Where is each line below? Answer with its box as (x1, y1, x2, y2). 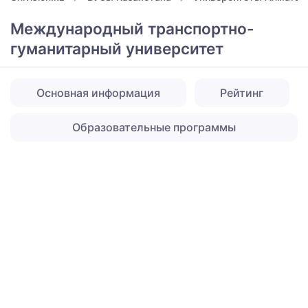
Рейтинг (220, 85, 264, 100)
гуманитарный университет (10, 38, 223, 58)
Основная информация (36, 85, 160, 100)
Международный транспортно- (10, 19, 254, 38)
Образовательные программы (72, 120, 236, 134)
